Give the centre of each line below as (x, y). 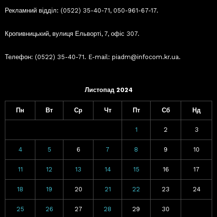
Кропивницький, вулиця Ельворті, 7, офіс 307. (72, 33)
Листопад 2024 (108, 90)
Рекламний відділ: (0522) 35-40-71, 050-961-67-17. (82, 10)
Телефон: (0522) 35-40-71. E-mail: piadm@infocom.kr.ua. (93, 57)
